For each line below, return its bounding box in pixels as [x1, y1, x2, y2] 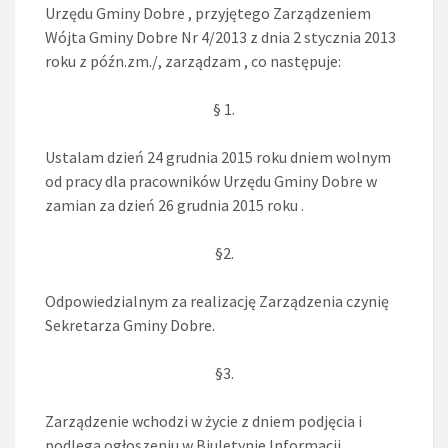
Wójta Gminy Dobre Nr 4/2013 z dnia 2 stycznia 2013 [45, 26, 396, 47]
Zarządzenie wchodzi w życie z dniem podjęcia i [45, 410, 362, 431]
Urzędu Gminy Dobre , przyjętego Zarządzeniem [45, 2, 371, 23]
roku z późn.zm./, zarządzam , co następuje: [45, 50, 341, 71]
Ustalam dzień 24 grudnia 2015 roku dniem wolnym [45, 146, 391, 167]
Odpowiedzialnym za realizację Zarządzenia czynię [45, 290, 389, 311]
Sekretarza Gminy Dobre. [45, 314, 215, 335]
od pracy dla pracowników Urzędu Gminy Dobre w [45, 170, 377, 191]
